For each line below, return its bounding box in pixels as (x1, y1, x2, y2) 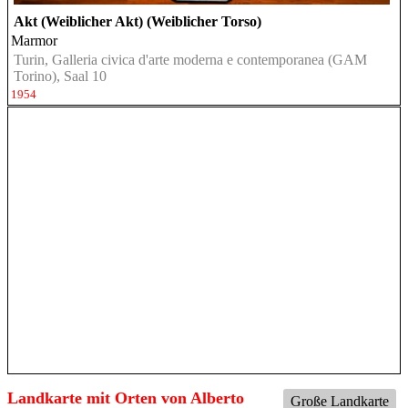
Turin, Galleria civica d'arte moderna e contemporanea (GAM (14, 52, 367, 68)
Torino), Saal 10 (14, 68, 107, 85)
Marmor (11, 33, 57, 49)
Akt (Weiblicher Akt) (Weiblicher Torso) (14, 14, 261, 30)
